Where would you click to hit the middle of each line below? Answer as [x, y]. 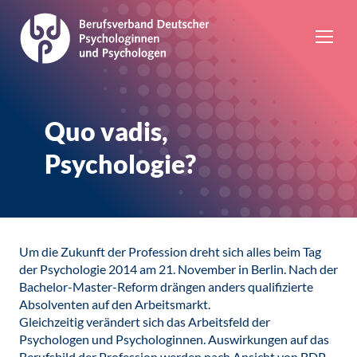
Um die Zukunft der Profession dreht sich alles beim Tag [170, 251]
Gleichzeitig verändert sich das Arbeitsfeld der [145, 322]
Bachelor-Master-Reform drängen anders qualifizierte [166, 286]
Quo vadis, [106, 131]
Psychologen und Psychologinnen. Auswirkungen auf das [174, 339]
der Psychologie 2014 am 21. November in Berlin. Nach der [178, 269]
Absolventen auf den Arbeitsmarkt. [115, 304]
